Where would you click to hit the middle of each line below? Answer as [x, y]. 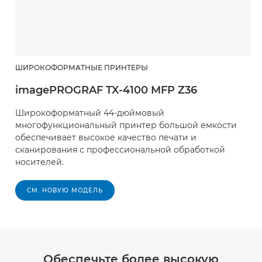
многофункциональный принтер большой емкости [126, 125]
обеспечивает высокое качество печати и [106, 137]
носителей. [39, 162]
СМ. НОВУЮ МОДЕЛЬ [65, 190]
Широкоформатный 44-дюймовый [90, 113]
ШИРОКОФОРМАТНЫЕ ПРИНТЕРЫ [82, 67]
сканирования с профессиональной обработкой [120, 149]
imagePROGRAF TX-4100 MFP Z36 [106, 90]
